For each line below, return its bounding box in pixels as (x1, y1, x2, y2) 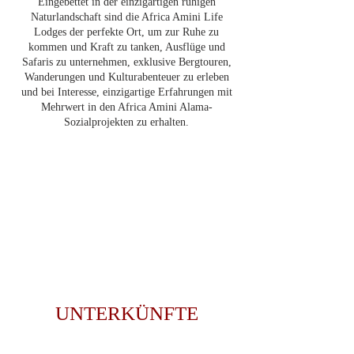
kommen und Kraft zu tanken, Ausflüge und (28, 41, 225, 53)
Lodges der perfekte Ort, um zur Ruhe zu (34, 26, 219, 38)
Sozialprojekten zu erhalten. (64, 116, 189, 128)
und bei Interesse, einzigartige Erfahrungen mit (21, 86, 232, 98)
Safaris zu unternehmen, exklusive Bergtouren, (21, 56, 232, 68)
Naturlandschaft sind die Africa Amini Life (30, 11, 223, 23)
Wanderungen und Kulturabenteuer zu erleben (24, 71, 229, 83)
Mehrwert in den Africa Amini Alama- (40, 101, 213, 113)
